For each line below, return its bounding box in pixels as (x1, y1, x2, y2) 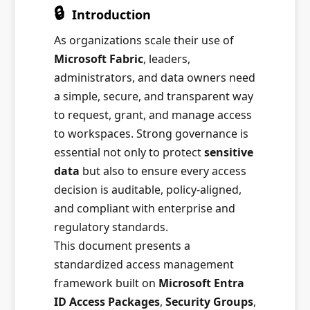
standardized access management (54, 257, 234, 272)
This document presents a (54, 238, 190, 253)
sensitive (204, 145, 253, 160)
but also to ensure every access (80, 163, 246, 179)
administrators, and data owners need (54, 70, 255, 85)
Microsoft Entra (158, 275, 244, 291)
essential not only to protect (54, 145, 204, 160)
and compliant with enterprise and (54, 201, 235, 216)
